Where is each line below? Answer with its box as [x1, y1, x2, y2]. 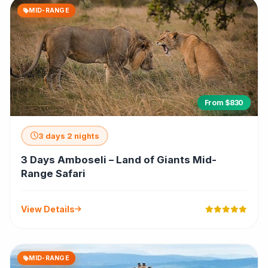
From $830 [204, 98, 243, 108]
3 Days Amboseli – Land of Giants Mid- [21, 154, 217, 166]
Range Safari [21, 167, 86, 180]
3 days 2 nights [38, 131, 99, 141]
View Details [21, 204, 75, 215]
